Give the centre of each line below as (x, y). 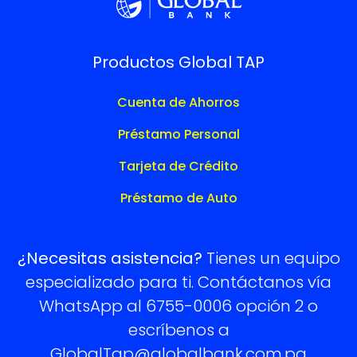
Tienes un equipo (271, 258)
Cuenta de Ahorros (178, 102)
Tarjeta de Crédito (178, 166)
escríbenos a (178, 330)
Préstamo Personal (178, 134)
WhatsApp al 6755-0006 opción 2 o (178, 306)
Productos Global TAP (178, 62)
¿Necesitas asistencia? (110, 258)
